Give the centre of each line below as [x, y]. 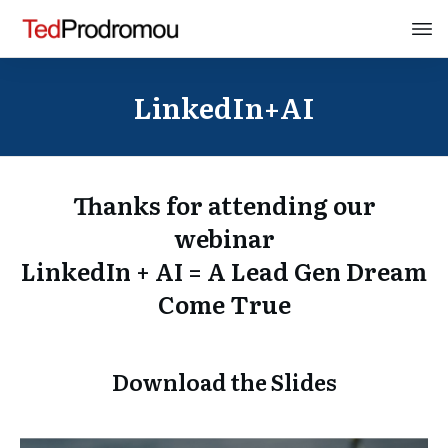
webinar [224, 238]
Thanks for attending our [224, 205]
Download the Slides [224, 382]
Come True [224, 304]
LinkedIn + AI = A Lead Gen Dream [224, 271]
